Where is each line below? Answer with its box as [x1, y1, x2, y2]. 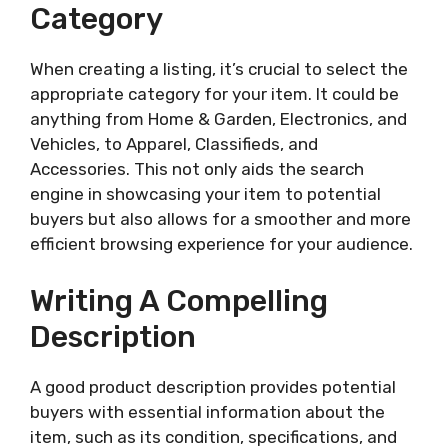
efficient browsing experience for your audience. [30, 234, 413, 255]
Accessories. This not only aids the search [30, 159, 364, 180]
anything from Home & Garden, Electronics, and [30, 109, 407, 130]
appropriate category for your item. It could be [30, 84, 399, 105]
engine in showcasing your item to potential [30, 184, 381, 205]
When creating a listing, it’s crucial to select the [30, 59, 408, 80]
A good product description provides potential [30, 376, 396, 397]
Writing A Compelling [30, 282, 328, 319]
